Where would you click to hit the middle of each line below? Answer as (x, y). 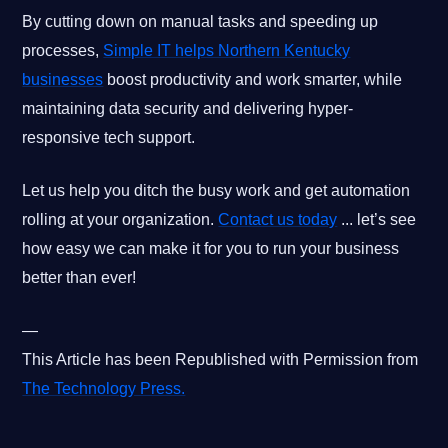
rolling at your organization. (120, 219)
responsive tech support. (109, 137)
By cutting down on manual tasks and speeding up (200, 21)
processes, (63, 50)
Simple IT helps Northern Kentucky (227, 50)
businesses (63, 79)
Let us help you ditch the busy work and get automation (216, 190)
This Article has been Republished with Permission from (220, 359)
